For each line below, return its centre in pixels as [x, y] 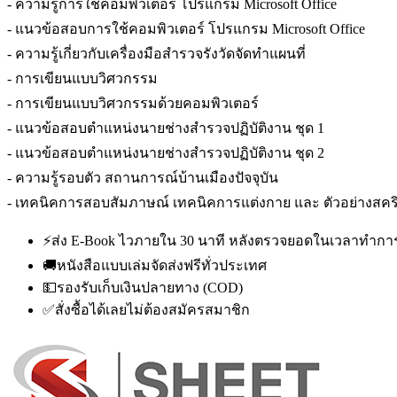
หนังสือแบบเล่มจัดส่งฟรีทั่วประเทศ [162, 265]
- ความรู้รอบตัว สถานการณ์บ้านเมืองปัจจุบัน [143, 177]
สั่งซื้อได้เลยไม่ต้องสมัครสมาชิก [152, 309]
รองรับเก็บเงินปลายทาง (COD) [150, 287]
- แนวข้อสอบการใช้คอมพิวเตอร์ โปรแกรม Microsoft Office [186, 28]
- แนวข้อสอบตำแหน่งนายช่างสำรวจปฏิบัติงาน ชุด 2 [166, 152]
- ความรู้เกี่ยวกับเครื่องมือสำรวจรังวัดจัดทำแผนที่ [156, 53]
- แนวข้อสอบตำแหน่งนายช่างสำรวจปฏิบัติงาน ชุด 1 [166, 128]
